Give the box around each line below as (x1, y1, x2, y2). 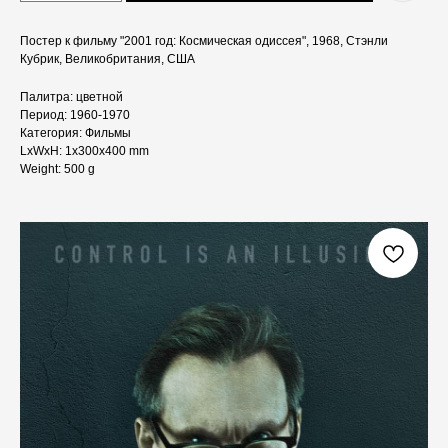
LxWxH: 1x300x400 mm (20, 144, 149, 159)
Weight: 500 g (20, 162, 95, 177)
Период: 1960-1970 (20, 108, 130, 123)
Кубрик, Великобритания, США (20, 52, 195, 67)
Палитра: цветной (20, 90, 123, 105)
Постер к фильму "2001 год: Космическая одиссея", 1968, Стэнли (20, 34, 388, 49)
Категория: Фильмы (20, 126, 131, 141)
